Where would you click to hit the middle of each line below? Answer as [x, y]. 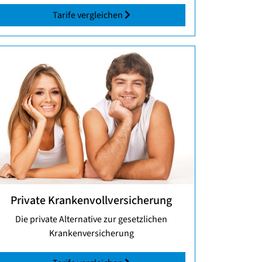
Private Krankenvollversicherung [91, 201]
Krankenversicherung [91, 234]
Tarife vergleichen [88, 15]
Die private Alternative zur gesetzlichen [91, 220]
